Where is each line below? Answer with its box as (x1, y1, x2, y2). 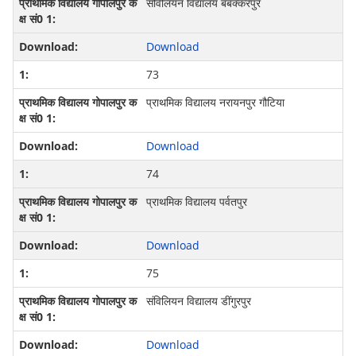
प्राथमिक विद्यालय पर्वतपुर (145, 194, 247, 210)
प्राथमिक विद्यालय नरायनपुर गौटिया (145, 95, 284, 110)
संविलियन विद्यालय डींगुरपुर (145, 293, 251, 309)
